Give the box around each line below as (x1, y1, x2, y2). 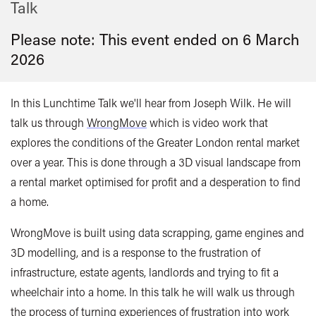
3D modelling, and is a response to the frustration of (11, 245, 260, 260)
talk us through (11, 115, 87, 130)
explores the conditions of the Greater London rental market (11, 135, 300, 150)
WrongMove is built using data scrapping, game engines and (11, 225, 304, 241)
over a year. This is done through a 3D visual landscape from (11, 154, 300, 170)
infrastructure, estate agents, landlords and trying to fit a (11, 265, 279, 280)
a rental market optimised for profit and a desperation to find (11, 174, 300, 190)
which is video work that (147, 115, 268, 130)
